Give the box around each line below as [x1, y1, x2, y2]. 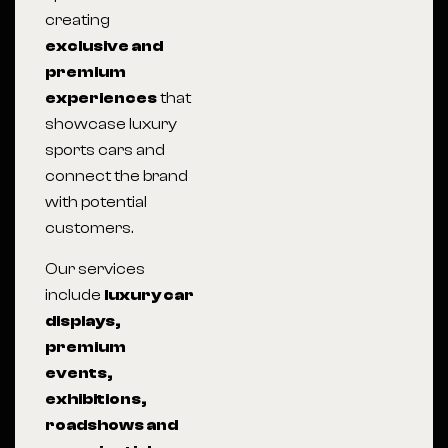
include [45, 286, 104, 304]
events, [45, 364, 113, 382]
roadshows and [45, 416, 178, 434]
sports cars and [45, 141, 165, 159]
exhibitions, [45, 390, 147, 408]
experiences [45, 89, 157, 107]
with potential [45, 193, 147, 211]
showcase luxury [45, 115, 177, 133]
